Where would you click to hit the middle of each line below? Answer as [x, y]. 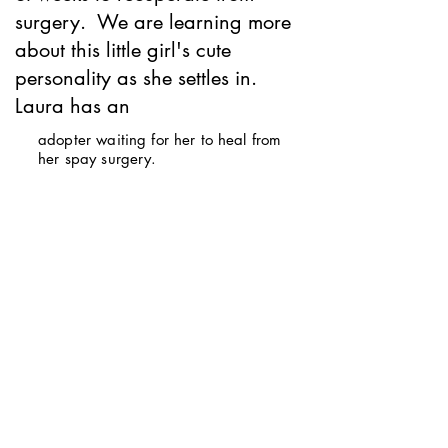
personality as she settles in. [139, 78]
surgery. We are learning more [153, 22]
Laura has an [75, 106]
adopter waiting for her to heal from [160, 139]
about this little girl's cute [123, 50]
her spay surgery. [97, 158]
